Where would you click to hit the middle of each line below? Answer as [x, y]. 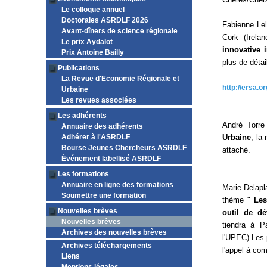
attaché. [236, 150]
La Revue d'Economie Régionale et [120, 79]
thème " [238, 200]
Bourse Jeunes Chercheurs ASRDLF [124, 148]
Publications [79, 68]
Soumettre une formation [104, 195]
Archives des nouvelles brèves [114, 232]
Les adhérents [82, 116]
